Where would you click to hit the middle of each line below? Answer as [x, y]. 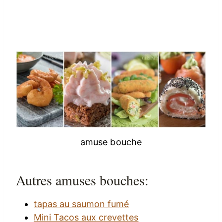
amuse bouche [111, 142]
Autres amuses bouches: [83, 180]
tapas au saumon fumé [82, 204]
